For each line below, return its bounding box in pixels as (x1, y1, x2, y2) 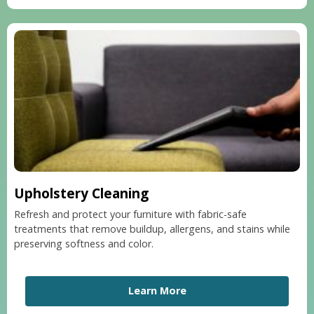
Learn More (128, 284, 186, 298)
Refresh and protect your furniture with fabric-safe (14, 207, 247, 221)
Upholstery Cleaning (14, 184, 149, 203)
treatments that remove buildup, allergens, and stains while (14, 222, 290, 236)
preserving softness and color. (14, 237, 153, 251)
